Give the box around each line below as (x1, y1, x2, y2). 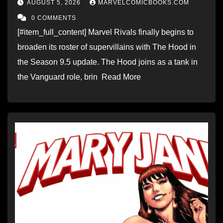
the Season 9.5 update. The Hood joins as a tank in (17, 57, 198, 66)
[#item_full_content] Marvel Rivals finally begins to (17, 27, 194, 36)
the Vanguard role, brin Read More (17, 72, 145, 81)
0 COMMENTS (31, 14, 76, 21)
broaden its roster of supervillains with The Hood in (17, 42, 196, 51)
